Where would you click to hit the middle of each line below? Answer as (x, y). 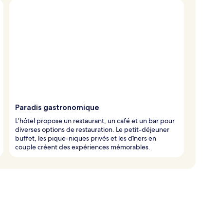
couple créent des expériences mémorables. (83, 147)
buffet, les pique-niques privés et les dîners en (86, 138)
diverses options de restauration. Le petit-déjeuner (92, 129)
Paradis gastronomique (57, 107)
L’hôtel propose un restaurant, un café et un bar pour (95, 120)
